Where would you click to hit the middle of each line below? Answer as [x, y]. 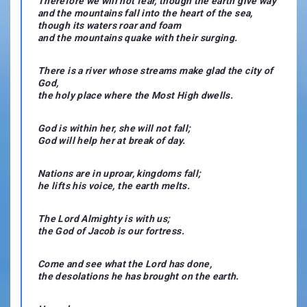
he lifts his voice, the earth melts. [114, 185]
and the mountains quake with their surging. [138, 37]
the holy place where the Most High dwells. [136, 95]
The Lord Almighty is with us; [104, 218]
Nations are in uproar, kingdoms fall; [120, 173]
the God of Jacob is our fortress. [111, 231]
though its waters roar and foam [110, 25]
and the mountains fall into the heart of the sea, [145, 13]
